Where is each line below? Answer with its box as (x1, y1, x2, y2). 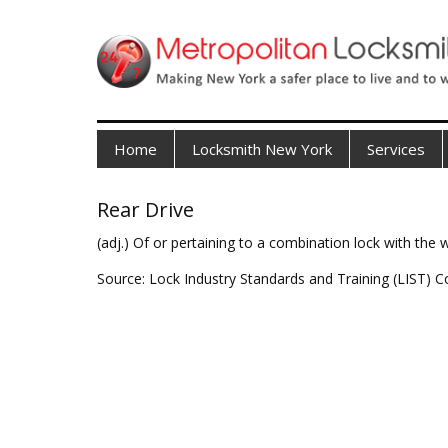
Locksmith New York (192, 139, 332, 159)
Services (367, 139, 425, 159)
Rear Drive (97, 196, 194, 223)
